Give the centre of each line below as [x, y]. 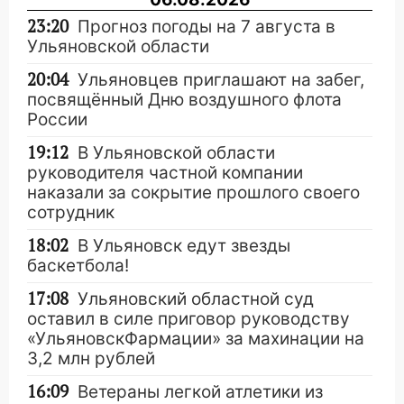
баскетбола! [78, 266]
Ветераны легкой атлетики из [200, 392]
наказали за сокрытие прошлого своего [193, 193]
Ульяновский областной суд [196, 299]
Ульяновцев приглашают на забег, [221, 80]
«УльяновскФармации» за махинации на [196, 339]
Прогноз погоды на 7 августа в [207, 27]
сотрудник [71, 212]
